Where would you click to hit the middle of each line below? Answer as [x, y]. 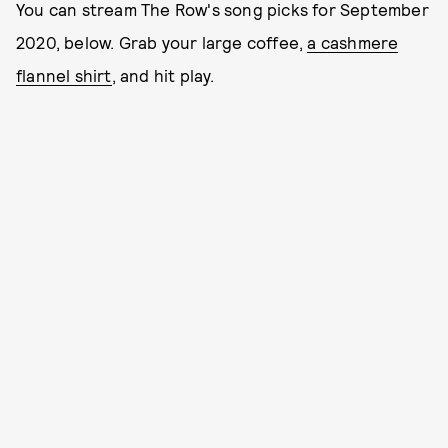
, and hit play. [163, 75]
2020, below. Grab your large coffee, [162, 42]
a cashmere [353, 42]
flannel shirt [64, 75]
